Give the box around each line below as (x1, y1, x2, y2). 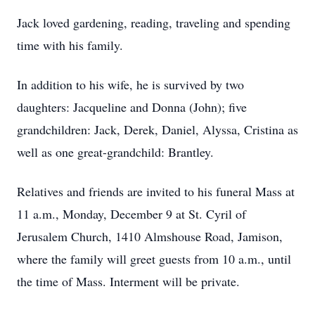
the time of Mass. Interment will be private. (17, 273, 240, 290)
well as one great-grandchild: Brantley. (17, 143, 214, 160)
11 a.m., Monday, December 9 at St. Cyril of (17, 205, 246, 222)
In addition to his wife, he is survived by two (17, 76, 244, 93)
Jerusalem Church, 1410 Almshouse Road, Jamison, (17, 228, 283, 245)
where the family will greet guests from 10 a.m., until (17, 250, 291, 267)
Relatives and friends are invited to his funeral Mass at (17, 183, 295, 200)
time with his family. (17, 37, 123, 53)
